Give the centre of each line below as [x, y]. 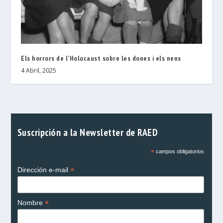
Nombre [31, 202]
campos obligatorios [179, 151]
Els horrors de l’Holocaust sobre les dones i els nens [101, 58]
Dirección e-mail [44, 169]
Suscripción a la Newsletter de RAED [87, 132]
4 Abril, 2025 [39, 70]
